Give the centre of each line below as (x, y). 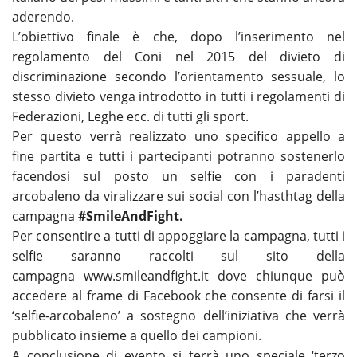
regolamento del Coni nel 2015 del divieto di (178, 56)
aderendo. (43, 16)
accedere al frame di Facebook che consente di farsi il (178, 295)
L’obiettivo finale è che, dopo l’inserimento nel (178, 36)
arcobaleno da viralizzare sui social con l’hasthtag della (178, 196)
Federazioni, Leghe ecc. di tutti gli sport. (132, 116)
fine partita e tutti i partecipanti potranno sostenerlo (178, 156)
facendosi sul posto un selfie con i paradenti (178, 176)
